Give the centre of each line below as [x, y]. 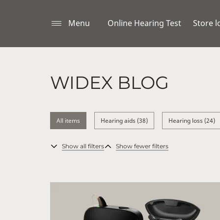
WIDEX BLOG [110, 82]
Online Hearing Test [144, 23]
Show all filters [83, 146]
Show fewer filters [142, 146]
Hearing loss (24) [192, 121]
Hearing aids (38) [124, 121]
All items [68, 121]
